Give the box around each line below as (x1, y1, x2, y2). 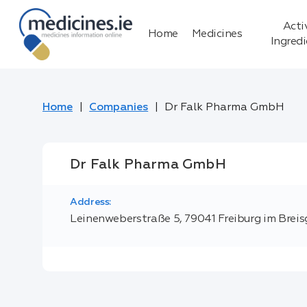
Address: (69, 197, 112, 208)
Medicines (191, 29, 243, 40)
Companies (89, 102, 149, 113)
